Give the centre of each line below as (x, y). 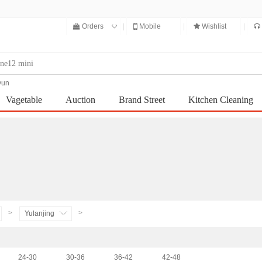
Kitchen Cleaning (221, 100)
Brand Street (142, 100)
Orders (92, 26)
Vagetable (24, 100)
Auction (80, 100)
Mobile (149, 26)
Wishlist (213, 26)
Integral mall (38, 121)
